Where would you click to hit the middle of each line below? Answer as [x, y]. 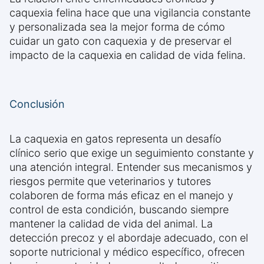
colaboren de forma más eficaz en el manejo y [121, 196]
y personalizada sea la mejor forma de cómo [117, 27]
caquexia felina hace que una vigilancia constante [130, 13]
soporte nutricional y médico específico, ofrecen [127, 252]
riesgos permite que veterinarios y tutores [110, 181]
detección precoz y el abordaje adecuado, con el [129, 238]
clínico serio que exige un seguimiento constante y [132, 153]
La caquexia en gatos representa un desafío [115, 139]
